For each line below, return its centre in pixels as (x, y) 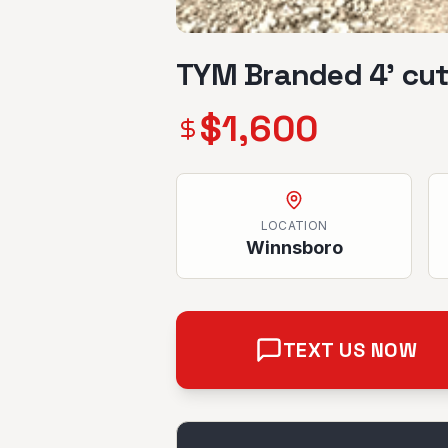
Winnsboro (294, 247)
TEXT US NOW (350, 350)
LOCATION (294, 225)
